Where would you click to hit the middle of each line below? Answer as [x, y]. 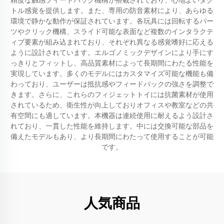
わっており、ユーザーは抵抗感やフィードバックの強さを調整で [112, 84]
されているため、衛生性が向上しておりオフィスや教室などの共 [112, 105]
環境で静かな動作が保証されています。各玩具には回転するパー [112, 21]
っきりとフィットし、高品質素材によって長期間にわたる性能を [112, 63]
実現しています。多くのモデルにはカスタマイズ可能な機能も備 [112, 73]
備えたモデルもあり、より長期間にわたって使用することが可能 [112, 136]
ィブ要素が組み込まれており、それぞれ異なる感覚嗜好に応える [112, 42]
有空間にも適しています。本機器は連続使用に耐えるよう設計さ [112, 115]
